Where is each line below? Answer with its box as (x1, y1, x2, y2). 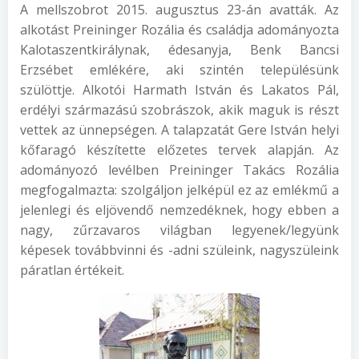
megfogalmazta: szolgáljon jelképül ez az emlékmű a (20, 181, 339, 199)
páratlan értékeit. (20, 261, 124, 279)
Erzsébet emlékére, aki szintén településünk (20, 61, 339, 79)
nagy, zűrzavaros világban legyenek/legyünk (20, 221, 339, 239)
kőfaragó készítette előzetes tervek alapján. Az (20, 141, 339, 159)
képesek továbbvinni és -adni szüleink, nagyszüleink (20, 241, 339, 259)
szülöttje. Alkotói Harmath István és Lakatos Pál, (20, 81, 339, 99)
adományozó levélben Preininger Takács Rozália (20, 161, 339, 179)
